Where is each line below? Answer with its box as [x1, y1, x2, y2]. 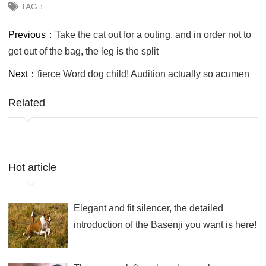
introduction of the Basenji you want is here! [74, 219, 256, 230]
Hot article [8, 161, 56, 173]
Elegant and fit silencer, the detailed [74, 202, 223, 213]
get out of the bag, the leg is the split [8, 46, 159, 56]
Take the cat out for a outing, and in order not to [55, 29, 251, 40]
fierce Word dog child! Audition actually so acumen [37, 68, 249, 79]
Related [8, 96, 45, 109]
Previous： [8, 29, 55, 40]
